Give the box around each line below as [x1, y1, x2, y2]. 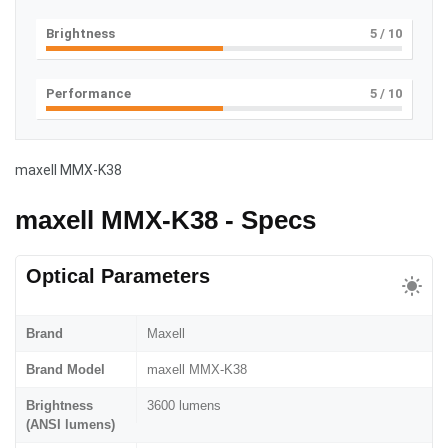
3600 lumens [147, 397, 221, 413]
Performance [46, 85, 131, 101]
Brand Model [26, 361, 105, 377]
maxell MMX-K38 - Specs [15, 204, 316, 235]
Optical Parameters [26, 264, 210, 287]
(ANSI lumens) [26, 416, 115, 432]
